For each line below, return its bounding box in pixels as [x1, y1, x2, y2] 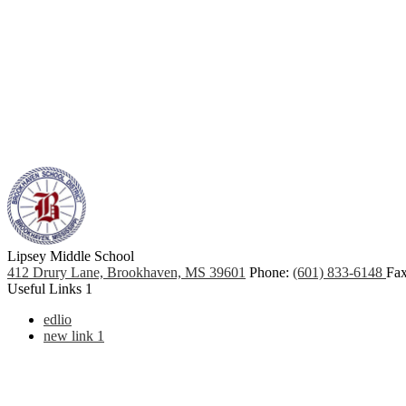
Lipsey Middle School [7, 247, 134, 264]
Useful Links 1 [7, 280, 92, 296]
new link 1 [43, 327, 104, 343]
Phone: [249, 264, 293, 280]
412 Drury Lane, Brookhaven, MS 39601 [7, 264, 246, 280]
